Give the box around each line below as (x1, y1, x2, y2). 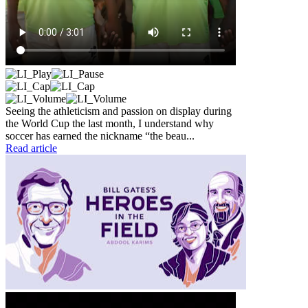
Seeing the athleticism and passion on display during (5, 104, 232, 117)
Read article (5, 142, 57, 154)
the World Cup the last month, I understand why (5, 117, 214, 129)
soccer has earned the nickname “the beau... (5, 129, 195, 142)
